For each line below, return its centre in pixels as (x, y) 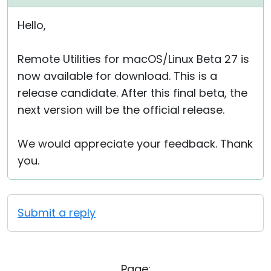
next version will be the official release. (121, 110)
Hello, (32, 25)
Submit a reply (57, 213)
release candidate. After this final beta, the (132, 93)
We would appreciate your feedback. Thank (135, 144)
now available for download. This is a (117, 76)
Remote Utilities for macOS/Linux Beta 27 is (133, 59)
